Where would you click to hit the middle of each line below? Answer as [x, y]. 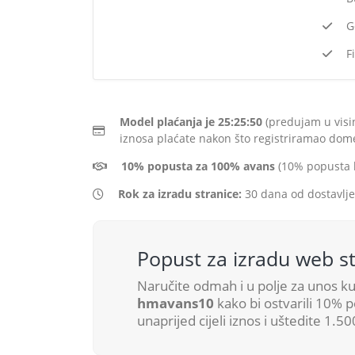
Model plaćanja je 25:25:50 [191, 122]
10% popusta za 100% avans [198, 166]
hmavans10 [176, 303]
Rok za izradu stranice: [180, 194]
